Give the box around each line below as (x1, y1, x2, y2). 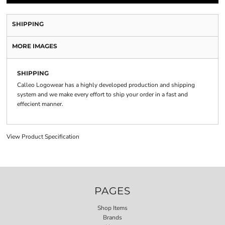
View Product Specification (7, 133, 79, 141)
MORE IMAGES (12, 42, 57, 50)
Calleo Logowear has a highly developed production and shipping (17, 81, 195, 89)
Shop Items (97, 203, 128, 212)
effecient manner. (17, 100, 63, 108)
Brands (103, 213, 122, 221)
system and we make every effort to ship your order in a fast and (17, 90, 188, 98)
